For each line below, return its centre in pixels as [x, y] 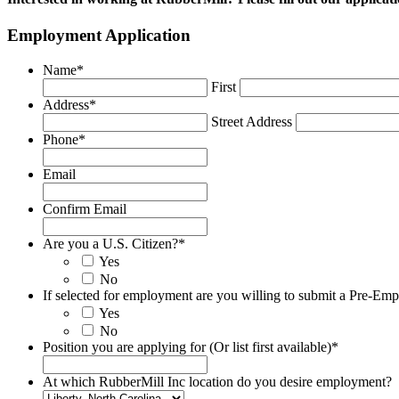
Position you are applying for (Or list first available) [187, 347]
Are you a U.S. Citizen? [110, 244]
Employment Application [99, 36]
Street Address [252, 122]
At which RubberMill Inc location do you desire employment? [217, 382]
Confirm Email [85, 209]
